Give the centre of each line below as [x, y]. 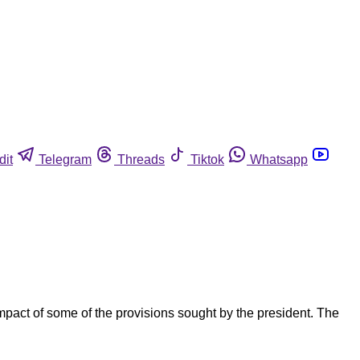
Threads [141, 159]
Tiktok [207, 159]
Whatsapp [279, 159]
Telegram [65, 159]
